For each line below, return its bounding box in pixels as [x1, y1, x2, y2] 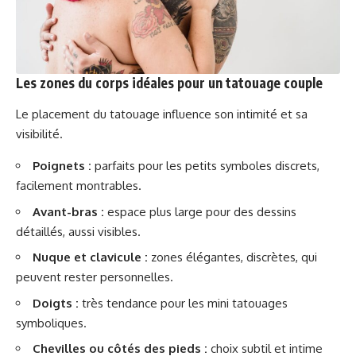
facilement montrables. [16, 178, 141, 194]
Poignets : [33, 158, 91, 174]
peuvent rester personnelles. [16, 269, 173, 285]
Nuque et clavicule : [33, 250, 148, 265]
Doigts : [33, 295, 79, 311]
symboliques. [16, 315, 87, 331]
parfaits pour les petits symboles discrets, [91, 158, 319, 174]
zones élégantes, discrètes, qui [148, 250, 317, 265]
